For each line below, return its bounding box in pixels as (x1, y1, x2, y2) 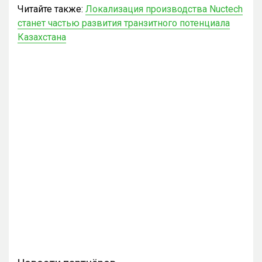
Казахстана (18, 31, 66, 43)
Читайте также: (18, 3, 85, 15)
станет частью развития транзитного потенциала (18, 17, 230, 29)
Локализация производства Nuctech (85, 3, 243, 15)
